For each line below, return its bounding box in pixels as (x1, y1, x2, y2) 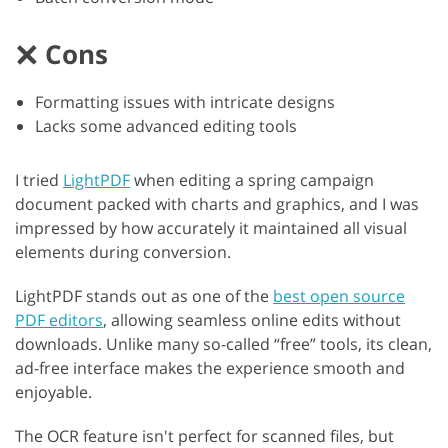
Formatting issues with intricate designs (35, 90, 335, 113)
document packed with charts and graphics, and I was (15, 192, 419, 215)
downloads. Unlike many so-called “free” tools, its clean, (15, 332, 432, 355)
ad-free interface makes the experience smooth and (15, 356, 405, 379)
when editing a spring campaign (130, 168, 374, 191)
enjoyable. (15, 380, 92, 403)
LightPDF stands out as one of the (15, 284, 273, 307)
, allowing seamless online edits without (103, 308, 401, 331)
